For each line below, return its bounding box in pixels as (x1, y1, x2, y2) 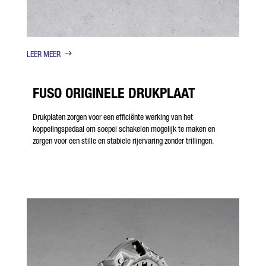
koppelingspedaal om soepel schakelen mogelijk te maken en (33, 123, 215, 134)
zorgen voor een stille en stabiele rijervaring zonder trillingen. (33, 135, 214, 145)
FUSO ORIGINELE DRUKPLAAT (33, 84, 195, 102)
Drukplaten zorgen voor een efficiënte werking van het (33, 112, 193, 122)
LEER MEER (27, 49, 61, 59)
